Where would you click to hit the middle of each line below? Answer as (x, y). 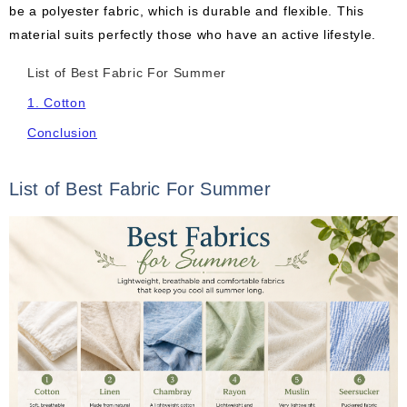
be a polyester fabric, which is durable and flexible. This (187, 11)
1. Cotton (57, 102)
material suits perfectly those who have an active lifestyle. (193, 35)
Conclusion (62, 132)
